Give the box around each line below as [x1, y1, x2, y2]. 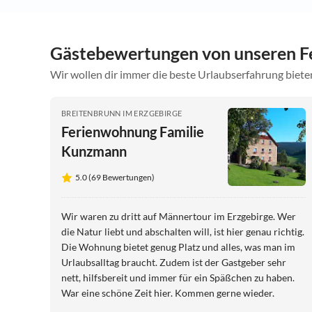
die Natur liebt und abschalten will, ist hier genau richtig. [61, 226, 304, 238]
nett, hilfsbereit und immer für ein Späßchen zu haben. [61, 272, 295, 284]
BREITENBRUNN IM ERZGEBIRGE [61, 109, 182, 118]
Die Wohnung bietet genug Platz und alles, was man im [61, 241, 295, 253]
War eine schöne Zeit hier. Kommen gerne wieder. [61, 287, 274, 299]
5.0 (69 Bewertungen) [75, 172, 155, 183]
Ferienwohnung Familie [61, 123, 204, 141]
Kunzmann [61, 143, 127, 160]
